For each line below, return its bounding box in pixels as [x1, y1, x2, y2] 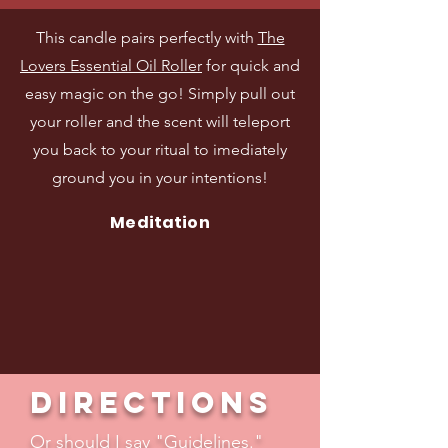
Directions [30, 384, 273, 421]
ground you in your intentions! [52, 168, 268, 187]
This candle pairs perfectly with [35, 28, 258, 47]
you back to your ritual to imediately [33, 140, 287, 159]
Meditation [110, 211, 210, 234]
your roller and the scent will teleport [30, 112, 290, 131]
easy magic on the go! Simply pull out [25, 84, 295, 103]
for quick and [202, 56, 300, 75]
